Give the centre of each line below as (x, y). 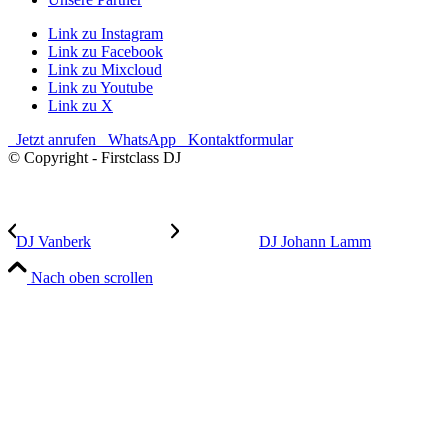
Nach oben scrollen (92, 277)
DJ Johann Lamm (315, 241)
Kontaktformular (236, 139)
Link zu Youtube (100, 87)
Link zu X (80, 105)
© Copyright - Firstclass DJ (94, 157)
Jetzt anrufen (52, 139)
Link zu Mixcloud (105, 69)
